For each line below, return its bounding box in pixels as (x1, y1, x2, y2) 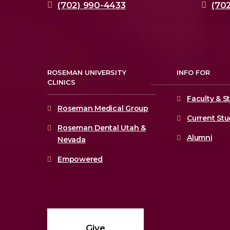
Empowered (57, 155, 103, 164)
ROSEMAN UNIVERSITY (47, 68, 126, 77)
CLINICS (47, 78, 75, 87)
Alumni (187, 133, 213, 143)
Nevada (57, 135, 86, 145)
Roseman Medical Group (57, 104, 148, 113)
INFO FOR (177, 68, 210, 77)
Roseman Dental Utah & (57, 123, 146, 133)
